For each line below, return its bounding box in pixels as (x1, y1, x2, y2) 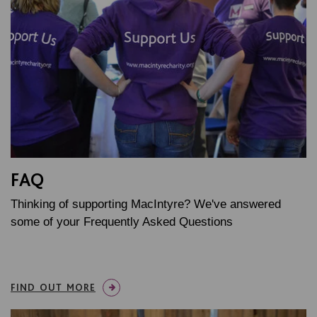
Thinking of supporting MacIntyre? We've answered (11, 197, 281, 212)
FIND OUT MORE (11, 282, 96, 294)
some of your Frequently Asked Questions (11, 215, 233, 229)
